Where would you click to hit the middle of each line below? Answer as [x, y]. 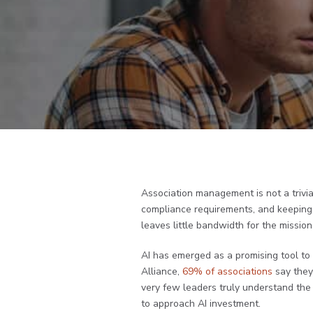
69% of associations [227, 272]
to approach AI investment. [201, 304]
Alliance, [162, 272]
